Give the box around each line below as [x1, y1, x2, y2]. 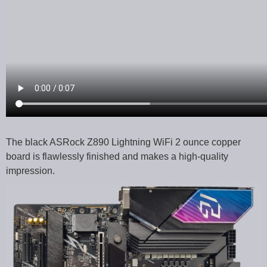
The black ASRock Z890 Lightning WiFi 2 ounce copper [6, 137, 241, 148]
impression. [6, 166, 55, 176]
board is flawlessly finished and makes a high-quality [6, 151, 228, 162]
